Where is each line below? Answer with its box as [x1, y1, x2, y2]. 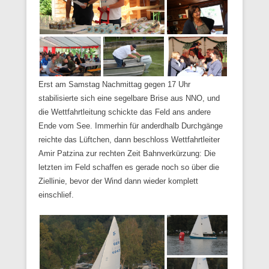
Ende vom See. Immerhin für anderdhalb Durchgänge [38, 121, 223, 130]
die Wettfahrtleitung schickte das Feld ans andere [38, 107, 211, 116]
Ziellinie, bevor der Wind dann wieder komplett [38, 176, 198, 186]
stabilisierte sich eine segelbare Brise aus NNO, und [38, 93, 220, 103]
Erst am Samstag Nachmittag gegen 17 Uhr [38, 79, 190, 89]
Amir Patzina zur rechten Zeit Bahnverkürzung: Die [38, 148, 216, 158]
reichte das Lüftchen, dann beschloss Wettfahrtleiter [38, 134, 220, 144]
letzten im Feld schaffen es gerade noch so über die [38, 162, 219, 172]
